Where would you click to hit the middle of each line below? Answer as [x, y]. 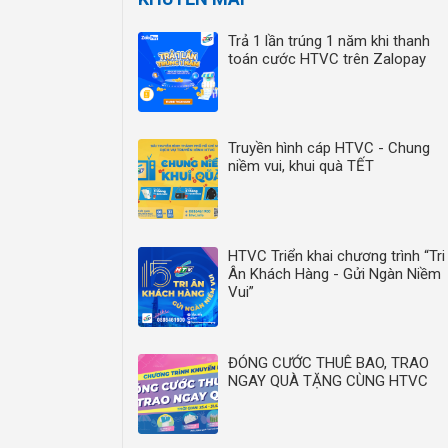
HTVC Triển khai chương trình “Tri [336, 255]
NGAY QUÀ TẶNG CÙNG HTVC [328, 381]
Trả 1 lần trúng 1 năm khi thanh [329, 40]
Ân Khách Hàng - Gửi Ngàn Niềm [334, 273]
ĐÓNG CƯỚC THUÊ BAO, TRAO [328, 363]
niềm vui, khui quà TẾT [301, 166]
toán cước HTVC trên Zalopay [327, 58]
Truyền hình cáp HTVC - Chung [329, 148]
